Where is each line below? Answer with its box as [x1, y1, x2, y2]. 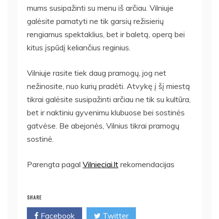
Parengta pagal [27, 159, 83, 169]
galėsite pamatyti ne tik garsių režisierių [27, 16, 164, 26]
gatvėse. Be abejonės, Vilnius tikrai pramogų [27, 120, 179, 131]
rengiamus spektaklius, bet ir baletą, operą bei [27, 29, 185, 39]
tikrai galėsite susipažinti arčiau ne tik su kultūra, [27, 94, 191, 104]
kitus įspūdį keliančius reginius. [27, 42, 131, 52]
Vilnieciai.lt [83, 159, 118, 169]
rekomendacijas [118, 159, 175, 169]
